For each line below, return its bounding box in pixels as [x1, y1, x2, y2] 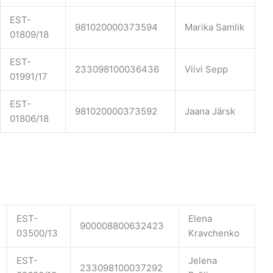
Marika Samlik [185, 21, 244, 33]
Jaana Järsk [185, 105, 235, 117]
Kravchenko [188, 227, 239, 239]
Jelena [188, 255, 217, 267]
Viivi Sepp [185, 63, 228, 75]
